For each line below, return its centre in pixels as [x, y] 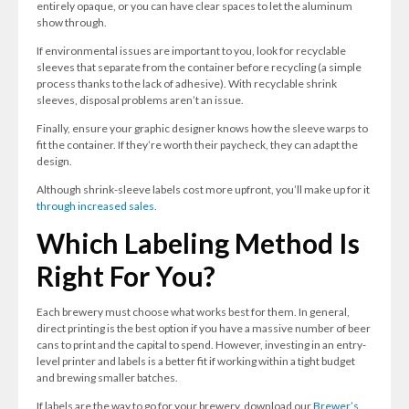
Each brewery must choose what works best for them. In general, [193, 312]
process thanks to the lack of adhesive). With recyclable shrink [187, 84]
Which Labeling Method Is [198, 243]
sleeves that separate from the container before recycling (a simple [199, 67]
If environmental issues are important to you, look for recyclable [191, 51]
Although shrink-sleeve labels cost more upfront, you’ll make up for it [203, 189]
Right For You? [126, 276]
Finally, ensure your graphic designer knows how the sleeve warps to [202, 128]
